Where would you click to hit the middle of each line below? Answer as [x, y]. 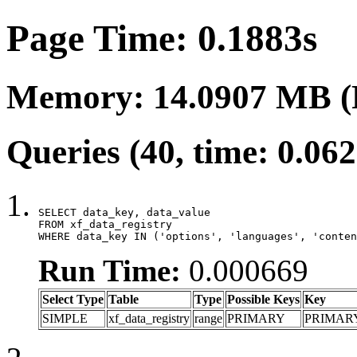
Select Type [73, 299]
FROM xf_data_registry [105, 224]
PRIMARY [256, 318]
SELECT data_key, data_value [124, 212]
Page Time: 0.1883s [162, 39]
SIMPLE [65, 318]
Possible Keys [263, 299]
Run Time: [110, 270]
